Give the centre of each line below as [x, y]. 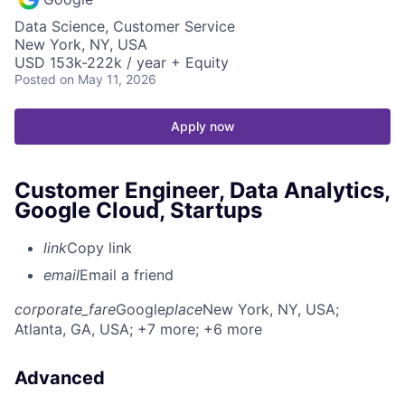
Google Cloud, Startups [138, 210]
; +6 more [229, 330]
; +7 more [162, 330]
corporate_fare [65, 310]
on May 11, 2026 [108, 79]
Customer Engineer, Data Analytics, [202, 190]
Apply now [202, 126]
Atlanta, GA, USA [72, 330]
